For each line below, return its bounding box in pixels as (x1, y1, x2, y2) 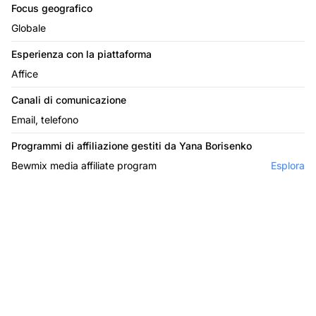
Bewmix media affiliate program (11, 159, 157, 171)
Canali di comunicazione (11, 93, 126, 106)
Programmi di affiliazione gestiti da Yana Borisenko (11, 139, 252, 152)
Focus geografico (11, 1, 92, 14)
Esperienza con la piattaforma (11, 47, 152, 60)
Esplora (271, 159, 305, 171)
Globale (11, 21, 46, 34)
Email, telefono (11, 113, 78, 126)
